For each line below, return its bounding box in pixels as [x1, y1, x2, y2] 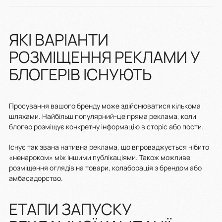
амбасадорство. [9, 173, 64, 183]
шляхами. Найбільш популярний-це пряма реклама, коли [9, 111, 196, 121]
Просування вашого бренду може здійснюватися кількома [9, 101, 201, 111]
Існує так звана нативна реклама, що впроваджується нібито [9, 142, 209, 152]
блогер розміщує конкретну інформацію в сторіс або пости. [9, 122, 205, 132]
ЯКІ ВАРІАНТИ [9, 29, 109, 51]
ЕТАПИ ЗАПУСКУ [9, 198, 132, 221]
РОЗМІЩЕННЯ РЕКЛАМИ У [9, 46, 200, 68]
